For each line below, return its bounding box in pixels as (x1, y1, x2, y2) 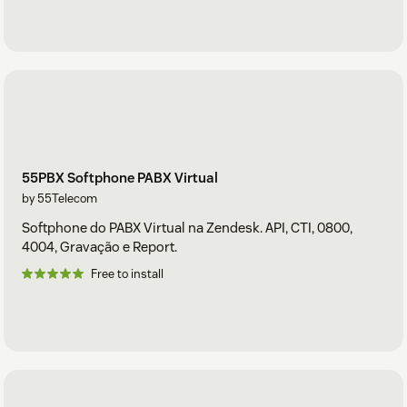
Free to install (91, 265, 164, 282)
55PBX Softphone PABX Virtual (22, 168, 218, 186)
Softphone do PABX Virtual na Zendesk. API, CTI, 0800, (22, 218, 352, 236)
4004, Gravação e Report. (22, 237, 177, 255)
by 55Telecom (22, 190, 97, 206)
